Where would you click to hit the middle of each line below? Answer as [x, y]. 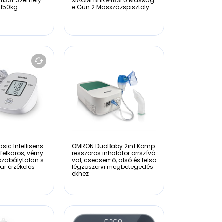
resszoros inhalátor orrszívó [113, 153]
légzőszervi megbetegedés [112, 167]
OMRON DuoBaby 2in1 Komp [113, 146]
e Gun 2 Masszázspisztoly [110, 7]
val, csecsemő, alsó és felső [114, 160]
